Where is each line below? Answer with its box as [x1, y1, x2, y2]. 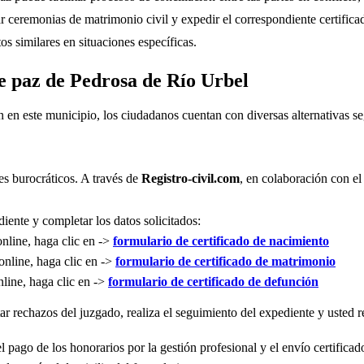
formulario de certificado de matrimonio [115, 253, 336, 268]
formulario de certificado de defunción [108, 274, 318, 288]
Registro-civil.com [141, 171, 240, 185]
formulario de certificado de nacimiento [113, 233, 329, 248]
